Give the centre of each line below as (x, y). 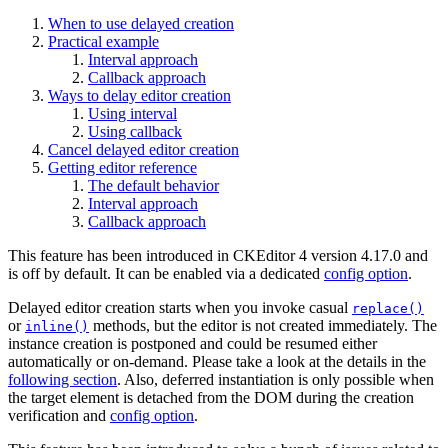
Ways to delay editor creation (139, 95)
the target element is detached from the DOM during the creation (211, 397)
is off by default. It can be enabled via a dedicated (166, 273)
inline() (57, 326)
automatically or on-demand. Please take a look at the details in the (217, 361)
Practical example (103, 41)
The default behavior (153, 185)
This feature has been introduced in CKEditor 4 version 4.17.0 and (218, 255)
